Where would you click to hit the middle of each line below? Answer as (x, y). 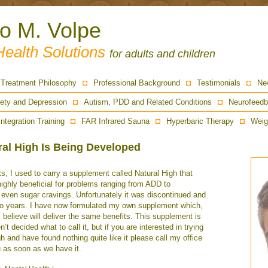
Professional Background (136, 83)
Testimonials (218, 83)
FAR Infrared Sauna (115, 121)
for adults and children (162, 54)
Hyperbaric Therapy (200, 121)
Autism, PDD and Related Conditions (148, 102)
